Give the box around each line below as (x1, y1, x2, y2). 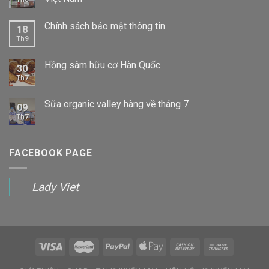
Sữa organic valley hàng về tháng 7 (44, 98, 189, 110)
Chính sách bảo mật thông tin (44, 20, 165, 32)
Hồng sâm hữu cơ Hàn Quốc (44, 59, 160, 71)
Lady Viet (32, 180, 79, 194)
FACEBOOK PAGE (9, 147, 92, 159)
